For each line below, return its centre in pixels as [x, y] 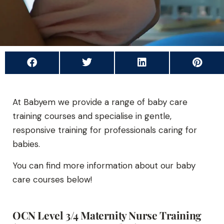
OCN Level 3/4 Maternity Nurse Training [107, 215]
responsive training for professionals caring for [105, 130]
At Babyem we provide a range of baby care [100, 102]
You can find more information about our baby [104, 166]
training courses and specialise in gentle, [92, 116]
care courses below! [52, 180]
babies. [27, 144]
